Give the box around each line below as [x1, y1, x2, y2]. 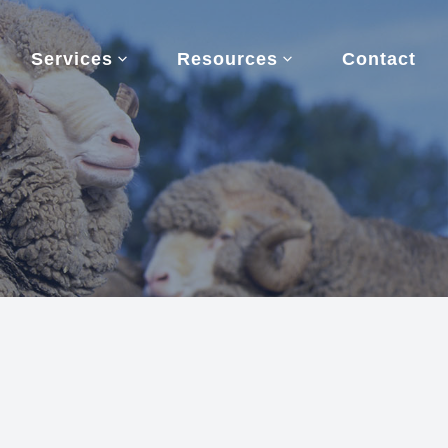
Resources [177, 48, 278, 69]
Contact [341, 48, 416, 69]
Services [31, 48, 114, 69]
